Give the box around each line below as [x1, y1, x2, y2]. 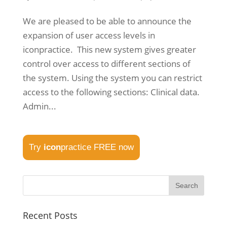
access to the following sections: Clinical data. [22, 86, 200, 98]
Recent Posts [22, 209, 78, 221]
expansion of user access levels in [22, 29, 155, 41]
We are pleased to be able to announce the [22, 15, 192, 27]
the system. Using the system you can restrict [22, 72, 202, 84]
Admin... [22, 100, 56, 112]
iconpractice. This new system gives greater [22, 44, 196, 55]
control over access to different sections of [22, 58, 191, 69]
